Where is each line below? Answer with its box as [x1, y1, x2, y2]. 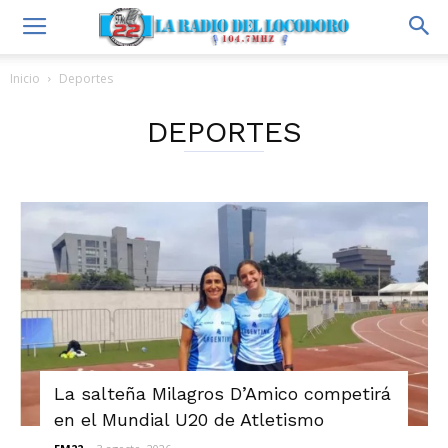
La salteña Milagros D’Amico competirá [54, 382, 391, 404]
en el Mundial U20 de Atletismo [54, 408, 324, 430]
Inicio [10, 70, 40, 87]
